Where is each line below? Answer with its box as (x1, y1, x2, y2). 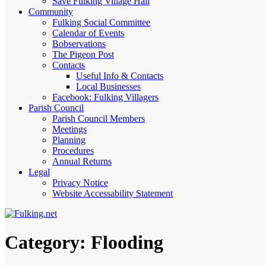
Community (28, 7, 73, 17)
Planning (52, 135, 85, 145)
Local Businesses (76, 81, 141, 91)
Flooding (91, 232, 163, 254)
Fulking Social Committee (52, 17, 150, 27)
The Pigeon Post (52, 49, 114, 59)
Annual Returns (52, 156, 112, 166)
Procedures (52, 145, 94, 156)
